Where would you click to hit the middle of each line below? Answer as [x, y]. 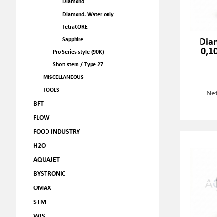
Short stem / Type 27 [78, 64]
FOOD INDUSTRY [56, 131]
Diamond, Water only [88, 14]
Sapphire [73, 39]
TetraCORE [75, 26]
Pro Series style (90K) [78, 52]
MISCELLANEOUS [63, 77]
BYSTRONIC [49, 173]
